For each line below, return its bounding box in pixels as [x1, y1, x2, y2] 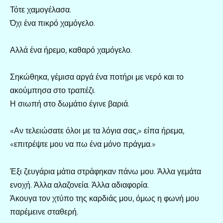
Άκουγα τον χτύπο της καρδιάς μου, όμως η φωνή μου [10, 193, 199, 203]
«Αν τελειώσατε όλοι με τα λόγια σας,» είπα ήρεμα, [10, 126, 184, 136]
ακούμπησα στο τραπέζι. [10, 86, 96, 96]
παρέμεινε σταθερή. [10, 207, 78, 217]
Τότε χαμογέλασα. [10, 4, 71, 14]
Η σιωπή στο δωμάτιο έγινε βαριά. [10, 99, 129, 109]
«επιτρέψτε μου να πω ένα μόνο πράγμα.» [10, 139, 156, 149]
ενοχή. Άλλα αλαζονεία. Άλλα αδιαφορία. [10, 180, 149, 190]
